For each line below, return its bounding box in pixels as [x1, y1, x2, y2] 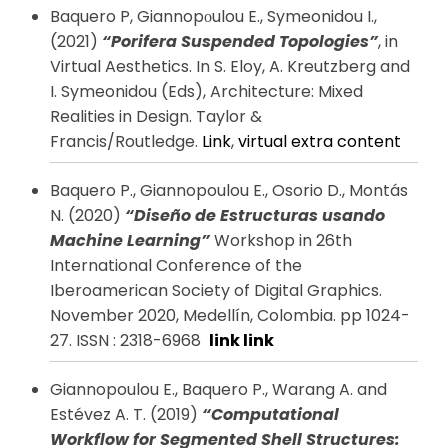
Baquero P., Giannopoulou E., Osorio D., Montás [50, 179, 408, 203]
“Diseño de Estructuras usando [125, 204, 385, 228]
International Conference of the [50, 254, 302, 278]
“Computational [198, 403, 339, 427]
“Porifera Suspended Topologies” [102, 30, 378, 54]
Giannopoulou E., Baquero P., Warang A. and [50, 378, 387, 402]
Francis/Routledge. [50, 130, 202, 154]
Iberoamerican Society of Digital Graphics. [50, 279, 382, 303]
